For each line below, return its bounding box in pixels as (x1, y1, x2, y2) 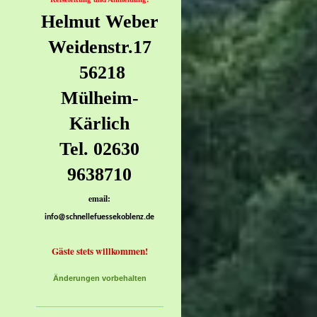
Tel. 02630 (59, 139, 140, 160)
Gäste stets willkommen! (51, 243, 148, 258)
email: (88, 192, 111, 205)
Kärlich (69, 113, 130, 134)
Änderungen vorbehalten (52, 273, 146, 282)
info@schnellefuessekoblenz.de (45, 212, 155, 221)
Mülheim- (60, 88, 139, 109)
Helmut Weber (40, 11, 158, 33)
